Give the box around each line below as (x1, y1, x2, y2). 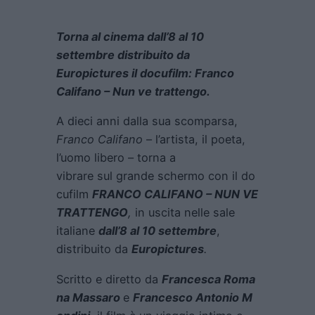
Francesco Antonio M (133, 290, 252, 304)
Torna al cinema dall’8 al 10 (56, 30, 204, 44)
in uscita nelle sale (131, 205, 235, 220)
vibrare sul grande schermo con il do (56, 169, 255, 184)
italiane (56, 224, 98, 238)
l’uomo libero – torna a (56, 150, 176, 165)
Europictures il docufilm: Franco (56, 66, 234, 81)
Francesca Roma (162, 271, 255, 286)
